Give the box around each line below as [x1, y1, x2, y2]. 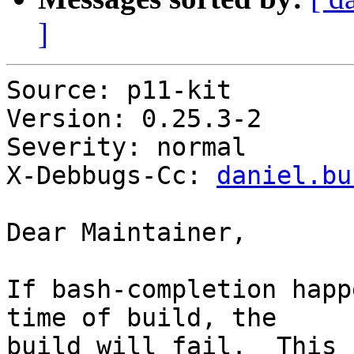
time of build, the [6, 303, 277, 333]
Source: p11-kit [6, 76, 232, 105]
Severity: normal [6, 133, 247, 162]
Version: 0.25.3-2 [6, 104, 262, 134]
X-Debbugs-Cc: [6, 161, 217, 190]
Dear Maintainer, [6, 218, 247, 247]
